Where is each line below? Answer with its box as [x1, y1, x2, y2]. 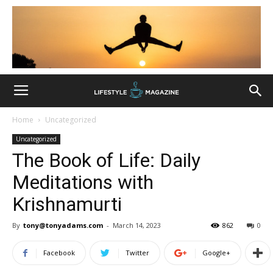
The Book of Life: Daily [12, 149, 200, 172]
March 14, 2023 [113, 221, 161, 230]
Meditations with [12, 171, 154, 194]
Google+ [202, 248, 230, 257]
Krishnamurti [12, 193, 122, 216]
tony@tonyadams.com [23, 221, 103, 230]
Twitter [126, 248, 149, 257]
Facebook [43, 248, 75, 257]
